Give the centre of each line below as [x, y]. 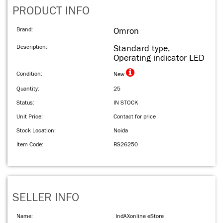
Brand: [25, 29]
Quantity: [28, 89]
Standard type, [142, 49]
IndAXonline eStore [140, 216]
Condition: [29, 74]
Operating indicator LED [159, 58]
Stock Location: [36, 130]
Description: [32, 47]
